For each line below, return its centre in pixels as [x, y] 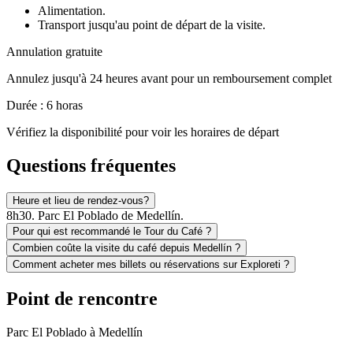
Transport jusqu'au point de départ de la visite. [152, 25]
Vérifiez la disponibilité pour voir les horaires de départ [143, 132]
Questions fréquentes [91, 166]
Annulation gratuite [54, 52]
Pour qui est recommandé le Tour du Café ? [112, 232]
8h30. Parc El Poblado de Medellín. [95, 216]
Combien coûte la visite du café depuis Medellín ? [126, 248]
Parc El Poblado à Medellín [74, 333]
